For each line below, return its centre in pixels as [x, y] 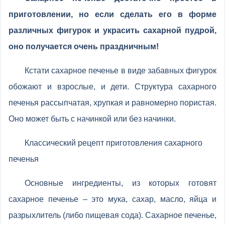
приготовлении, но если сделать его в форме [113, 14]
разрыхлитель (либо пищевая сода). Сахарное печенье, [113, 215]
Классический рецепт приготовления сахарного [114, 143]
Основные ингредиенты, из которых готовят [121, 183]
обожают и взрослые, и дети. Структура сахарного [113, 87]
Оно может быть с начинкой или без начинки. [92, 119]
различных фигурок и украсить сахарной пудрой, [113, 30]
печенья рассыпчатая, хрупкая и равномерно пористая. [113, 103]
